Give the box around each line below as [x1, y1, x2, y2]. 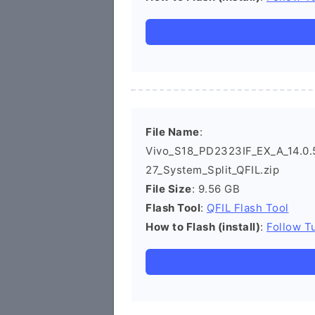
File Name [146, 125, 200, 139]
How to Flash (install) [146, 220, 260, 233]
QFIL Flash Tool [207, 201, 289, 214]
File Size [146, 182, 192, 195]
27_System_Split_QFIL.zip [146, 163, 279, 176]
